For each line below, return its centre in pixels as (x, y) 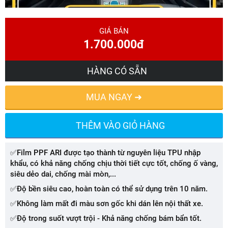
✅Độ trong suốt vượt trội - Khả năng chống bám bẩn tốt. (106, 218)
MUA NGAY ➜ (114, 97)
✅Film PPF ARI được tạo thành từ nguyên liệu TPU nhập (105, 153)
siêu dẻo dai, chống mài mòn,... (63, 174)
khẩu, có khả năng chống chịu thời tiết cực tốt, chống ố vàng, (114, 163)
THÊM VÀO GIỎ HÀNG (120, 125)
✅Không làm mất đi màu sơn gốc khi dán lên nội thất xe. (107, 204)
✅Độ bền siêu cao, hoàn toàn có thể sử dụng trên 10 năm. (109, 189)
